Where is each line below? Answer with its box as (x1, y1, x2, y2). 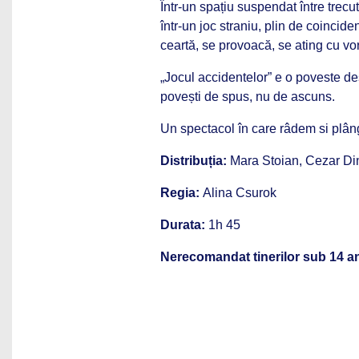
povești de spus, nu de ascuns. (160, 89, 335, 103)
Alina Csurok (200, 185, 276, 200)
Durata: (160, 217, 205, 232)
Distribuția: (160, 153, 227, 167)
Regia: (160, 185, 200, 200)
